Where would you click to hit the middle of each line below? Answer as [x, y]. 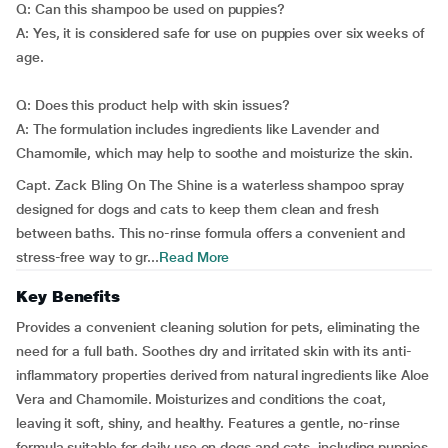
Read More [194, 257]
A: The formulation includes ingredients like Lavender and [197, 129]
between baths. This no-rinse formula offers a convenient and [211, 233]
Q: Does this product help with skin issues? [153, 105]
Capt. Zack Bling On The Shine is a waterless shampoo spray [210, 185]
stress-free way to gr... [88, 257]
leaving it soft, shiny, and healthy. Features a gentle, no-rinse [208, 423]
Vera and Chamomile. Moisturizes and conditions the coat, [201, 399]
